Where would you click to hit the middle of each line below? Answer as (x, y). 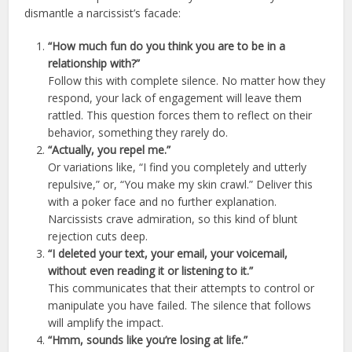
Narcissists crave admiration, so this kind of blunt (173, 218)
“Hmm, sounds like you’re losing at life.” (148, 339)
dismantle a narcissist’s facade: (103, 13)
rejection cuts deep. (98, 236)
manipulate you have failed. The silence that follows (180, 305)
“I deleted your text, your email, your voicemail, (168, 253)
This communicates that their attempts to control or (181, 288)
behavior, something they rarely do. (138, 132)
